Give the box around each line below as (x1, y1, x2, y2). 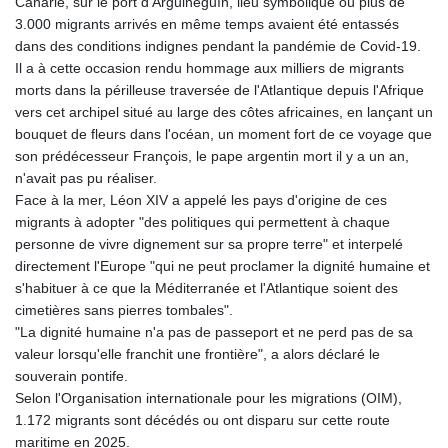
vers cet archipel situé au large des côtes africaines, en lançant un (15, 104, 433, 121)
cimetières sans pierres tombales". (15, 302, 233, 319)
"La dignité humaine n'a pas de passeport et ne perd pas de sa (15, 324, 413, 341)
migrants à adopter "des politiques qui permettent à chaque (15, 214, 390, 231)
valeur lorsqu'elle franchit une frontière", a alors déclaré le (15, 346, 380, 363)
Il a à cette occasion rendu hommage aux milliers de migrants (15, 60, 404, 77)
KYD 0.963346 (330, 284, 419, 300)
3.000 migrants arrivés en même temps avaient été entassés (15, 16, 399, 33)
